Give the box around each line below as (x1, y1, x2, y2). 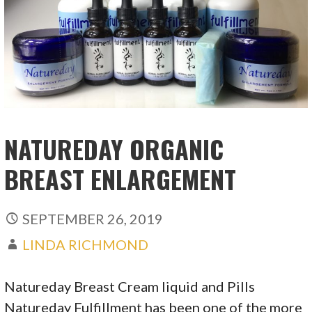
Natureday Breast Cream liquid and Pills (4, 277, 256, 295)
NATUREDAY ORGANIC (4, 130, 224, 168)
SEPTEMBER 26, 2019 (22, 210, 164, 227)
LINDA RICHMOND (22, 235, 149, 253)
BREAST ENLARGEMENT (4, 160, 237, 198)
